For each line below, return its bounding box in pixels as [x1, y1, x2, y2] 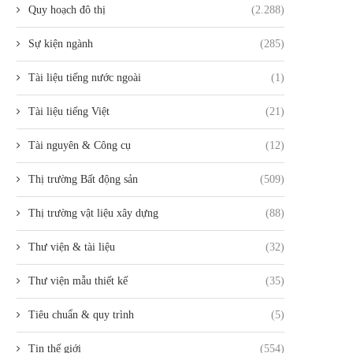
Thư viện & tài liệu [28, 241, 115, 254]
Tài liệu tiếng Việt [28, 106, 110, 118]
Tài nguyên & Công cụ [28, 139, 131, 152]
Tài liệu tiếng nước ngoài [28, 72, 141, 84]
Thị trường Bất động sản [28, 173, 138, 186]
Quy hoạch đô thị [28, 4, 106, 17]
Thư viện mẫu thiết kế [28, 275, 128, 288]
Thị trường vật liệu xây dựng [28, 207, 158, 220]
